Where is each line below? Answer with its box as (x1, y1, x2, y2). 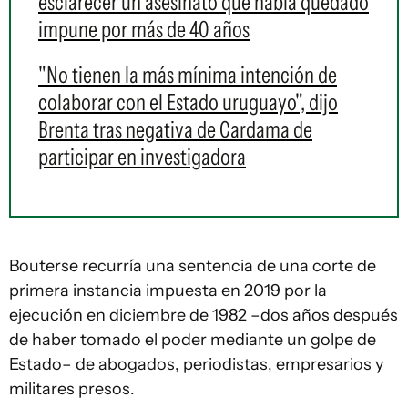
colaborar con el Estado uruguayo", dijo (38, 88, 338, 116)
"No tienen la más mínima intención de (38, 61, 337, 88)
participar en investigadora (38, 143, 246, 170)
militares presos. (9, 379, 135, 399)
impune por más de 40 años (38, 15, 250, 43)
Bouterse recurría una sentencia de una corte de (9, 256, 376, 276)
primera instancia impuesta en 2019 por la (9, 280, 327, 301)
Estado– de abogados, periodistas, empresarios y (9, 354, 383, 374)
